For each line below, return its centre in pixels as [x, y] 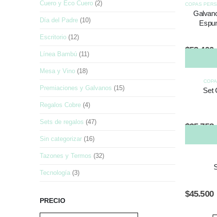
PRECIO [53, 201]
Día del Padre [59, 20]
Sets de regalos [62, 122]
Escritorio [53, 37]
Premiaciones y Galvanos [76, 88]
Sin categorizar [61, 139]
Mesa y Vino [57, 71]
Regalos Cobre [60, 105]
